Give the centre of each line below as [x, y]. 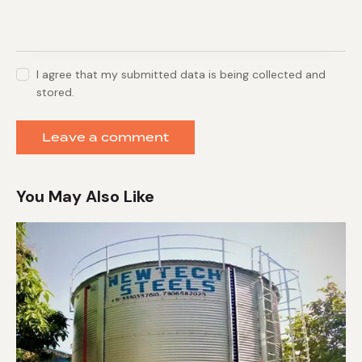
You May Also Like [85, 197]
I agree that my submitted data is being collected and [181, 75]
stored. [56, 93]
